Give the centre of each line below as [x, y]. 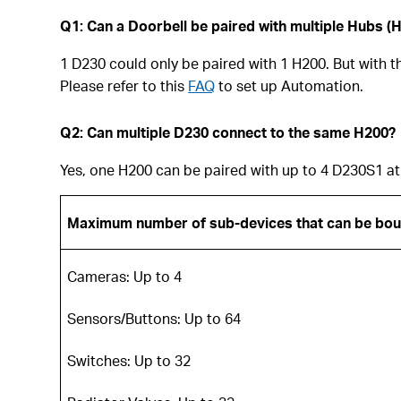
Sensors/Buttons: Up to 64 [154, 318]
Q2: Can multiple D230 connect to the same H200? [228, 132]
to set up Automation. [290, 85]
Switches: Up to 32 [129, 360]
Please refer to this [124, 85]
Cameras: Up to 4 [125, 276]
